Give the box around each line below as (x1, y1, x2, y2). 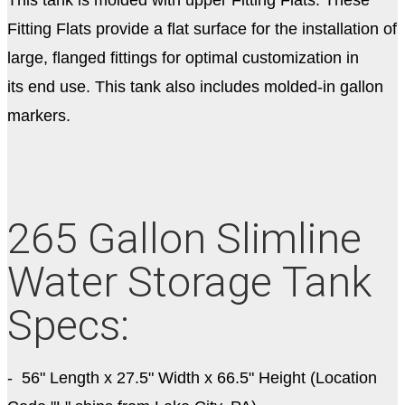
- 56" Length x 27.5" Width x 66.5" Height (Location (7, 369, 377, 388)
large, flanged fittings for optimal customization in (7, 48, 359, 67)
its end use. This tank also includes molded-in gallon (7, 77, 383, 96)
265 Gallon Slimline (7, 214, 362, 264)
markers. (7, 106, 84, 125)
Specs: (7, 301, 129, 351)
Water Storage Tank (7, 258, 372, 307)
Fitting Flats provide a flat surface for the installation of (7, 19, 397, 38)
